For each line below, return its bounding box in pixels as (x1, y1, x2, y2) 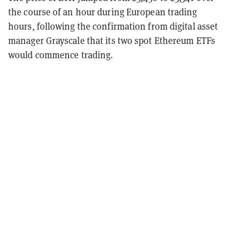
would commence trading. (8, 49, 113, 61)
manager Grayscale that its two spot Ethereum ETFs (8, 34, 215, 47)
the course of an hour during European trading (8, 6, 197, 18)
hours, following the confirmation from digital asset (8, 20, 218, 32)
